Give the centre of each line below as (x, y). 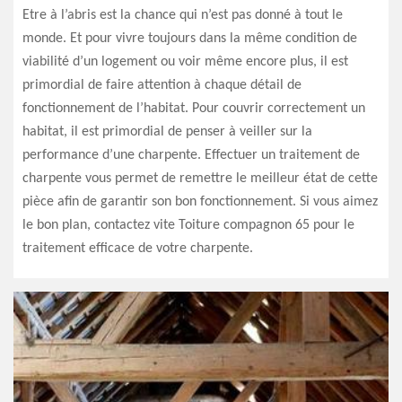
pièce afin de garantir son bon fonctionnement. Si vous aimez (200, 202)
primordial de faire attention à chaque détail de (162, 85)
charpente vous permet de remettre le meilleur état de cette (200, 179)
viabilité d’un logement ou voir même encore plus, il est (185, 62)
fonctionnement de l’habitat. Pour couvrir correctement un (194, 109)
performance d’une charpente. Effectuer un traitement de (191, 155)
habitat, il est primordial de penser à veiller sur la (167, 132)
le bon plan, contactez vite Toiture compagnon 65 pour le (188, 225)
